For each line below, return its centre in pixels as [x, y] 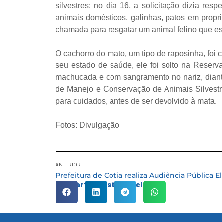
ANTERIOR [68, 165]
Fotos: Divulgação [87, 125]
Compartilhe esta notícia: [103, 185]
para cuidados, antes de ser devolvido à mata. [136, 101]
